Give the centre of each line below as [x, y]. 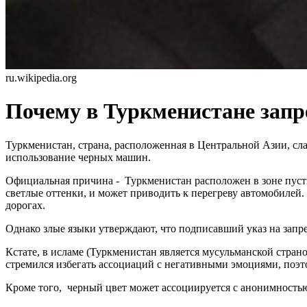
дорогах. [25, 205]
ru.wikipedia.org [41, 77]
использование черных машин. [78, 157]
